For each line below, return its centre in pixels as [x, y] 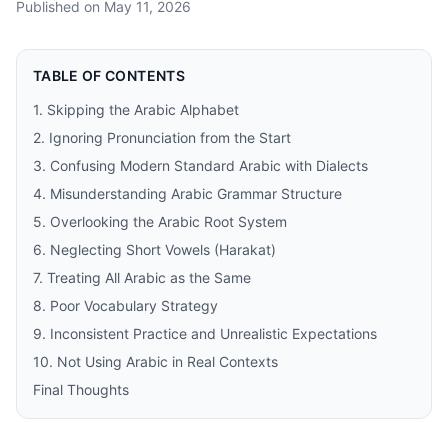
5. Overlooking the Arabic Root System [160, 221]
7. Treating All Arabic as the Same [142, 277]
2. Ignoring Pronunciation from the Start [162, 137]
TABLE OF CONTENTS [109, 75]
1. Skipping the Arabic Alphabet [136, 109]
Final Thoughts [81, 389]
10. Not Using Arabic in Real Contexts [155, 361]
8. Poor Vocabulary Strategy [125, 305]
